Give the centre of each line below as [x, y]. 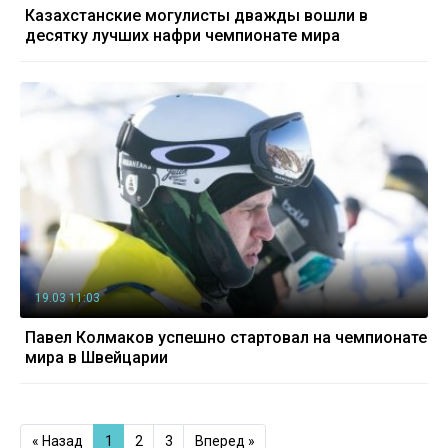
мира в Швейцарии [96, 358]
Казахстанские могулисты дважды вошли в [196, 16]
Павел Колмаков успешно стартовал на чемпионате [226, 338]
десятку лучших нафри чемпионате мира [182, 36]
